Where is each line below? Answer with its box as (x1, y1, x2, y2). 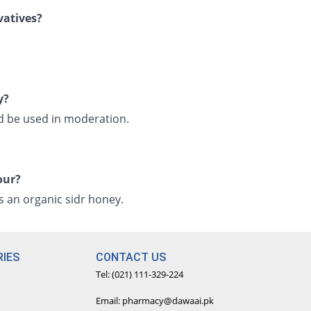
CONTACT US (96, 251, 167, 264)
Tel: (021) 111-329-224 (96, 268, 184, 280)
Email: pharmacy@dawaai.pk (96, 294, 215, 307)
